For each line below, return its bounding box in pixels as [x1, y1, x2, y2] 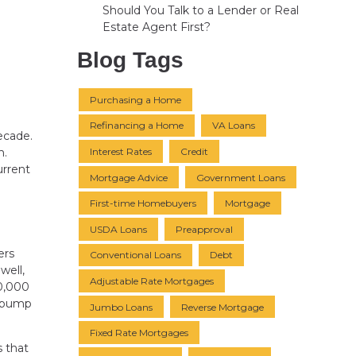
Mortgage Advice [90, 171, 168, 184]
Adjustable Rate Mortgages [90, 274, 214, 287]
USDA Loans [90, 222, 147, 235]
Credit [180, 145, 208, 157]
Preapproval [176, 222, 233, 235]
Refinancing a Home [90, 119, 184, 132]
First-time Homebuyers [90, 197, 196, 210]
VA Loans [212, 119, 255, 132]
